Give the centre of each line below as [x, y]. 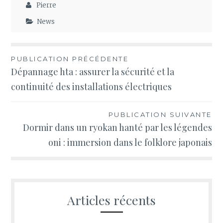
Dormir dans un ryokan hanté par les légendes [117, 128]
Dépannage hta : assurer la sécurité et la [93, 72]
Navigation [44, 62]
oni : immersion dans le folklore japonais [130, 143]
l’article [34, 98]
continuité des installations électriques [92, 87]
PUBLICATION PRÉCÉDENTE [70, 59]
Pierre [47, 5]
